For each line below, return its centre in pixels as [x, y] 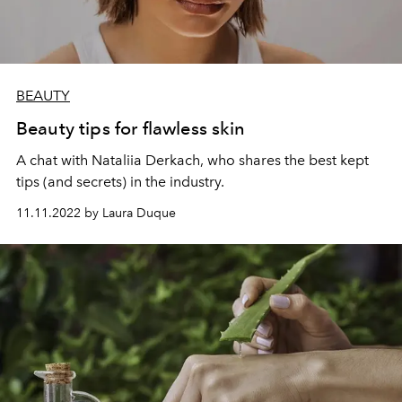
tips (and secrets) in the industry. [120, 181]
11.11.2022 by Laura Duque [96, 213]
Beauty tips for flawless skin [131, 128]
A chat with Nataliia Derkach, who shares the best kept [192, 160]
